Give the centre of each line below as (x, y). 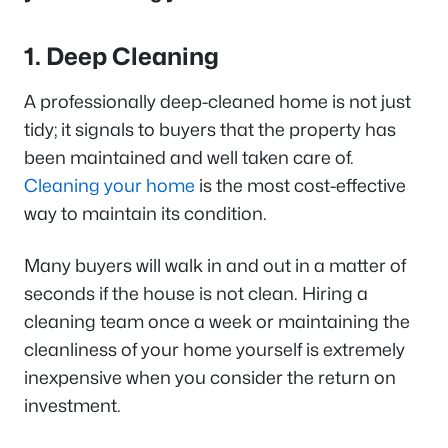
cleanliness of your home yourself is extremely (214, 349)
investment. (72, 405)
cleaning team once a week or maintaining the (217, 321)
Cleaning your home (109, 185)
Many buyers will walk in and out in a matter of (215, 265)
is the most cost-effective (300, 185)
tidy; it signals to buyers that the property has (210, 129)
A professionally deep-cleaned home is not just (217, 101)
